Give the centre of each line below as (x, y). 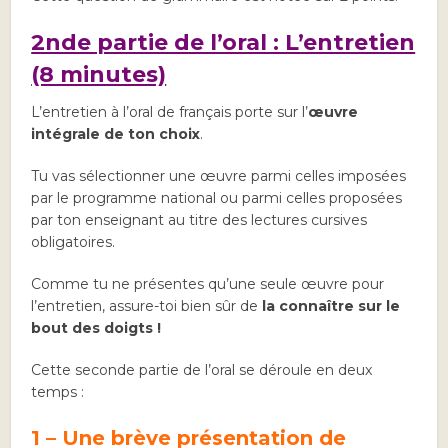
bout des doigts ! (96, 328)
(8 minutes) (99, 74)
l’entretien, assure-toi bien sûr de (147, 306)
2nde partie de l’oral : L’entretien (223, 42)
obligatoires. (73, 242)
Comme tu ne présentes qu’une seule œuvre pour (208, 284)
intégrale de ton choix (116, 134)
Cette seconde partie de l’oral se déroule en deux (202, 370)
